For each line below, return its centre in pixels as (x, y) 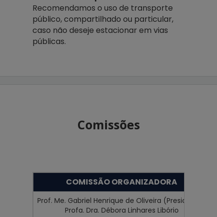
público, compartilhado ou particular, (103, 19)
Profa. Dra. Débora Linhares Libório (122, 210)
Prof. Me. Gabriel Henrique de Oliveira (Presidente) (122, 201)
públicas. (49, 42)
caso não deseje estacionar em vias (101, 31)
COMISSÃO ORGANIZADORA (122, 182)
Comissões (108, 125)
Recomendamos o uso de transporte (103, 8)
